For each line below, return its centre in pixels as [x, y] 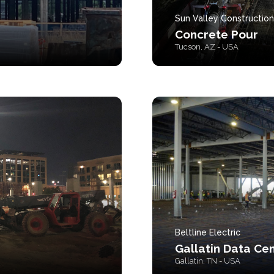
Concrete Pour [217, 34]
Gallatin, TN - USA [208, 261]
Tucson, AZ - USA [207, 47]
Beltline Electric [208, 232]
